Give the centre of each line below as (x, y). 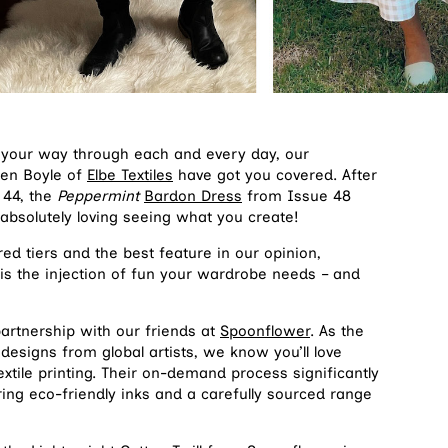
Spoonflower (265, 331)
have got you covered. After (275, 175)
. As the (337, 331)
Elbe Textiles (130, 175)
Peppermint (98, 196)
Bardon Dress (193, 196)
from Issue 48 (296, 196)
